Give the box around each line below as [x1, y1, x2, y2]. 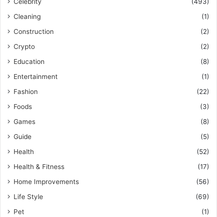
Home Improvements [14, 177, 79, 186]
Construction [14, 27, 54, 35]
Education [14, 57, 45, 65]
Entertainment [14, 72, 58, 80]
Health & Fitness [14, 162, 64, 170]
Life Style [14, 192, 43, 201]
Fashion [14, 87, 38, 95]
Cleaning [14, 12, 41, 20]
